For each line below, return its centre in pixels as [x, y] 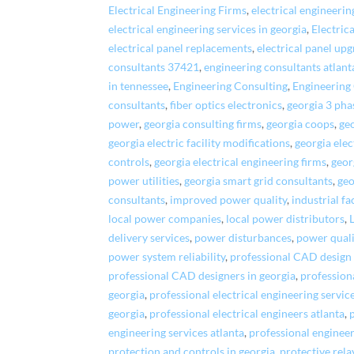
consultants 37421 [154, 67]
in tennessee [139, 86]
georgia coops [301, 124]
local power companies [165, 218]
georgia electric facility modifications [200, 143]
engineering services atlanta [177, 332]
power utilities [144, 181]
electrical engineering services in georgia [208, 29]
